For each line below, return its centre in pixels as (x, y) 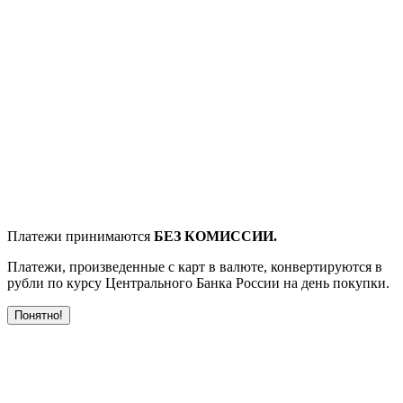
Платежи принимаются (81, 237)
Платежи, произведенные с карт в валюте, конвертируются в (195, 267)
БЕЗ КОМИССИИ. (215, 237)
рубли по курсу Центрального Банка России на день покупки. (198, 283)
